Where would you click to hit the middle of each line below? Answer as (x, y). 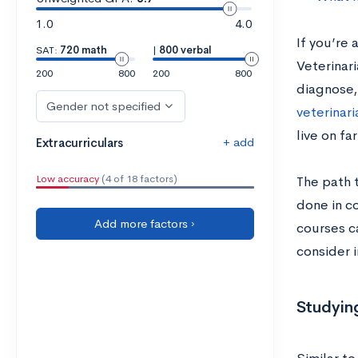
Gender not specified (103, 106)
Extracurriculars (80, 143)
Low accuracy (68, 179)
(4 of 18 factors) (138, 179)
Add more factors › (145, 223)
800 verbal (185, 50)
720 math (84, 50)
